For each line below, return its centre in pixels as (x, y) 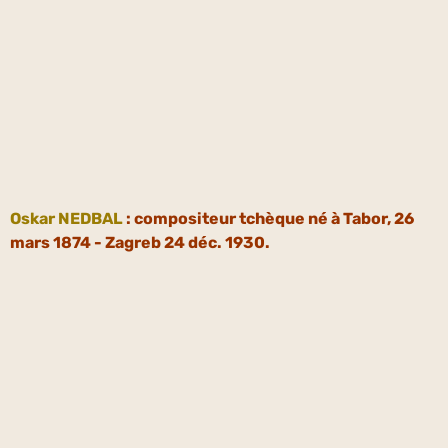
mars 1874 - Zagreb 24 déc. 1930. (140, 242)
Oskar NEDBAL (66, 218)
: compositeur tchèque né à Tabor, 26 (268, 218)
